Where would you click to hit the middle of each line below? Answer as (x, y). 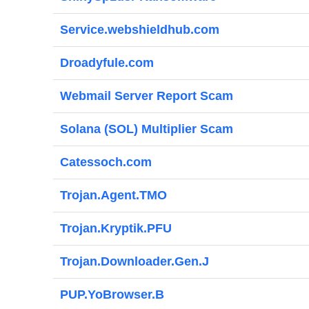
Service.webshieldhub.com (140, 30)
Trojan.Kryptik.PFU (116, 228)
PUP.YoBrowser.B (112, 295)
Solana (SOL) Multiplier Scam (147, 129)
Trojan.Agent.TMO (113, 195)
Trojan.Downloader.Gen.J (134, 261)
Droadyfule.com (107, 63)
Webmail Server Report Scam (147, 96)
